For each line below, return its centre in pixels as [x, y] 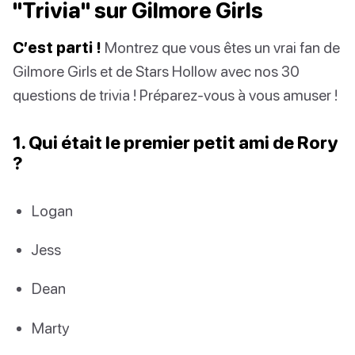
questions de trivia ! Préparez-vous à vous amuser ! [175, 95]
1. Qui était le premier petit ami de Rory [176, 143]
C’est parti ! [57, 48]
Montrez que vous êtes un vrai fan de [221, 48]
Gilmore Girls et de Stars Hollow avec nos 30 [156, 71]
